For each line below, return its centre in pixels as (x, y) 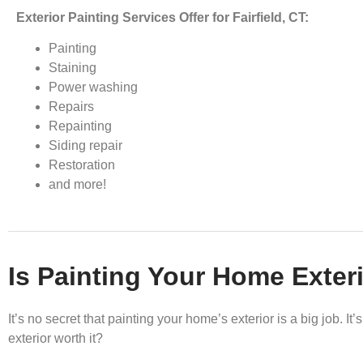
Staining (73, 68)
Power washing (93, 88)
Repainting (80, 126)
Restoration (82, 165)
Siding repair (85, 146)
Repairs (71, 107)
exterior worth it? (56, 339)
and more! (77, 185)
